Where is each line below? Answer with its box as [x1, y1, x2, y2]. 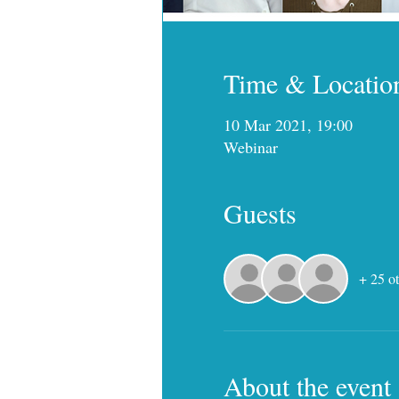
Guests [223, 195, 297, 231]
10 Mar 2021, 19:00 [223, 114, 353, 135]
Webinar [223, 136, 278, 158]
